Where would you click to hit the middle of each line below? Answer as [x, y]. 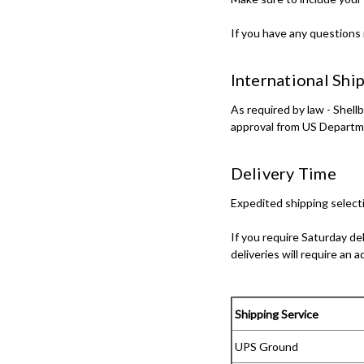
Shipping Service [275, 314]
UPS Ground [265, 346]
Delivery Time [283, 173]
